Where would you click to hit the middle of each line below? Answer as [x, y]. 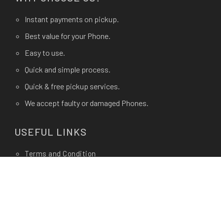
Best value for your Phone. [68, 36]
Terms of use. [48, 187]
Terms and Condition [60, 153]
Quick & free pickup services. [72, 86]
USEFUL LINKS [51, 131]
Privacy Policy [48, 170]
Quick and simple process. [68, 69]
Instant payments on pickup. [72, 19]
